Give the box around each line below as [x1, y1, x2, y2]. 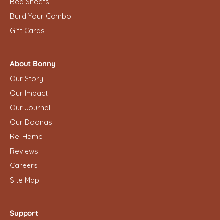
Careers [10, 161, 38, 170]
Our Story [10, 74, 43, 83]
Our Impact [10, 88, 48, 98]
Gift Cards [10, 26, 45, 35]
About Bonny [10, 59, 55, 69]
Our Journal [10, 103, 50, 112]
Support [10, 208, 38, 218]
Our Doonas [10, 117, 52, 127]
